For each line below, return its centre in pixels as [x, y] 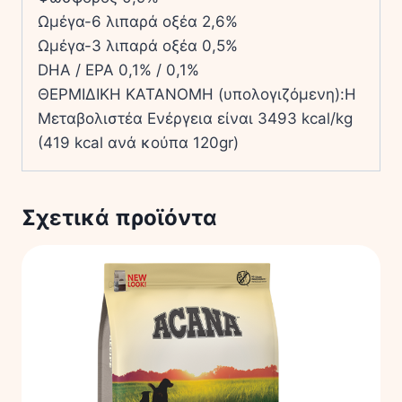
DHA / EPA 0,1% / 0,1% [118, 70]
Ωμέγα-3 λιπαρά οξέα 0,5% [138, 45]
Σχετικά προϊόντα [119, 217]
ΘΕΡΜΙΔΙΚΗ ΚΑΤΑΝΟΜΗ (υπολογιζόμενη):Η [197, 94]
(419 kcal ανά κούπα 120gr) [138, 142]
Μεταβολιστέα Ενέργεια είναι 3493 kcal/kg [195, 118]
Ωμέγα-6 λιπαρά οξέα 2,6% [138, 21]
